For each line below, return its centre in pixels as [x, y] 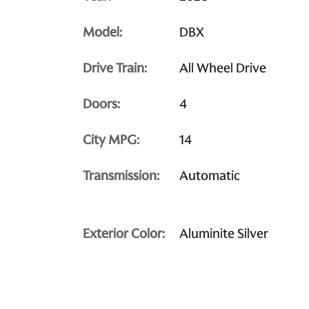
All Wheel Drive [223, 68]
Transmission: [121, 176]
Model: [102, 32]
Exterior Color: [124, 233]
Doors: [101, 104]
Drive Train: [115, 68]
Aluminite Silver [224, 233]
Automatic [210, 176]
